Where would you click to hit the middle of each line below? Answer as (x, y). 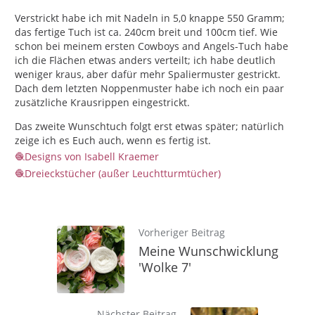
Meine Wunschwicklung (208, 251)
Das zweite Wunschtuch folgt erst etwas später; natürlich (149, 126)
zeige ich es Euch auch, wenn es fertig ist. (113, 140)
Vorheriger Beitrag (182, 232)
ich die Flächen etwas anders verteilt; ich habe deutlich (145, 60)
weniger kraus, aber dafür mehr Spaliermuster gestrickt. (148, 74)
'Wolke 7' (165, 267)
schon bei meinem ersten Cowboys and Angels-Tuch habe (152, 46)
